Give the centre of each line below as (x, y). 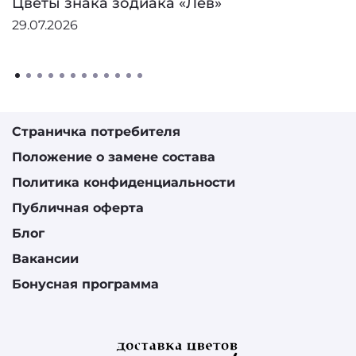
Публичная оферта (78, 207)
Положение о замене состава (114, 157)
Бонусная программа (85, 284)
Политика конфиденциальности (124, 182)
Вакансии (45, 258)
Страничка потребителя (96, 131)
